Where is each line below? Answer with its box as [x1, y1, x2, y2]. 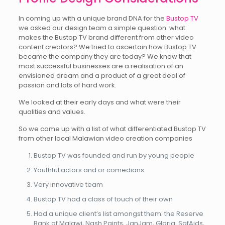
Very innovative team [33, 180, 103, 190]
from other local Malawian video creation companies [18, 134, 192, 144]
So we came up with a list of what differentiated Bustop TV [18, 124, 206, 134]
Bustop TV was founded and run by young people [33, 151, 194, 161]
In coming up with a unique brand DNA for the [18, 14, 166, 24]
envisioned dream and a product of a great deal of [18, 71, 185, 81]
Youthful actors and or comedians [33, 165, 144, 175]
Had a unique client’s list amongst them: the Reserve [33, 209, 203, 219]
